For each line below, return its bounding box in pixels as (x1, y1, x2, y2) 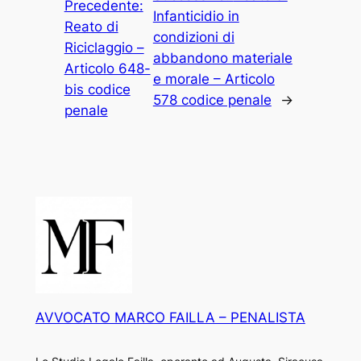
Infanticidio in (152, 8, 239, 25)
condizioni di (152, 29, 234, 46)
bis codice (64, 81, 131, 98)
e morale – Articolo (152, 71, 275, 88)
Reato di (64, 19, 118, 35)
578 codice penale (152, 92, 272, 109)
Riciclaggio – (64, 39, 144, 56)
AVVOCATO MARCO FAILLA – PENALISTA (35, 309, 305, 326)
